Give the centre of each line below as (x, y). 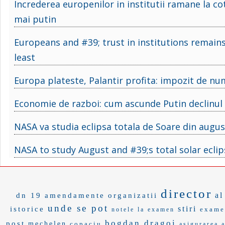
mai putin (35, 19)
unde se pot (78, 208)
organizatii (133, 195)
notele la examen (143, 209)
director (186, 193)
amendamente (75, 195)
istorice (27, 209)
